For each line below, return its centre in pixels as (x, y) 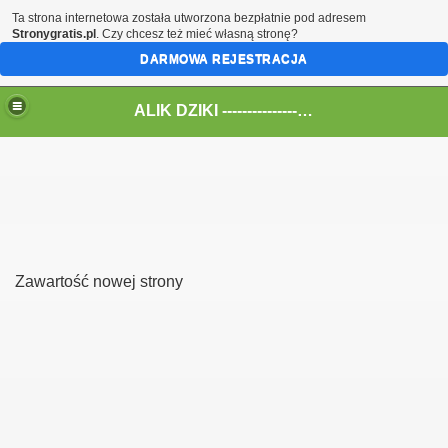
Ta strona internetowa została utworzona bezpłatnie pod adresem (189, 18)
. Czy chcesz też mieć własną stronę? (197, 34)
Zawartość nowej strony (99, 281)
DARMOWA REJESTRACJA (224, 59)
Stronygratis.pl (54, 34)
